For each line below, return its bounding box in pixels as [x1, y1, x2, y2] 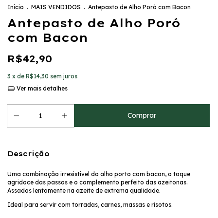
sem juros [50, 73, 77, 80]
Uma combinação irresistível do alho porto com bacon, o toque [7, 170, 190, 178]
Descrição [7, 149, 50, 159]
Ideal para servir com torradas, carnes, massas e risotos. [7, 201, 173, 209]
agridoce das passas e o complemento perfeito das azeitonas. [7, 179, 188, 186]
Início [7, 3, 24, 11]
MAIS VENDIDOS [31, 3, 82, 11]
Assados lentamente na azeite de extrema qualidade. [7, 187, 161, 195]
